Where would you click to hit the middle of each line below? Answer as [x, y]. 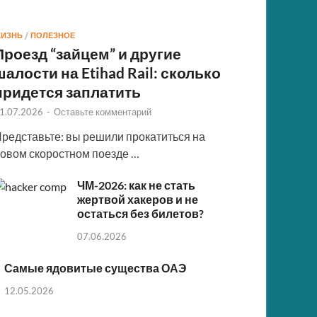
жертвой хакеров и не [138, 199]
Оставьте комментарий [103, 111]
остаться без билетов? [141, 213]
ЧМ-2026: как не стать [137, 185]
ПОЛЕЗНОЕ [53, 35]
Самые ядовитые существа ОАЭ [96, 267]
